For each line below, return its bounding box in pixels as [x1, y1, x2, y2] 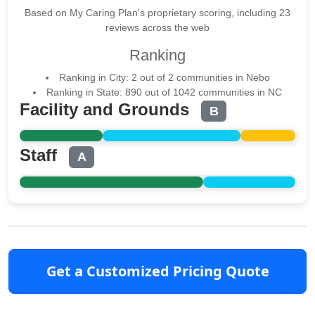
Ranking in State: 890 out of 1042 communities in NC [46, 86, 282, 98]
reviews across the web [105, 22, 210, 33]
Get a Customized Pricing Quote [46, 261, 269, 281]
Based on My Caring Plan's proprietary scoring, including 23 [25, 7, 290, 18]
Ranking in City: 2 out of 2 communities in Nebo [58, 72, 270, 83]
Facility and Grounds [20, 100, 194, 119]
